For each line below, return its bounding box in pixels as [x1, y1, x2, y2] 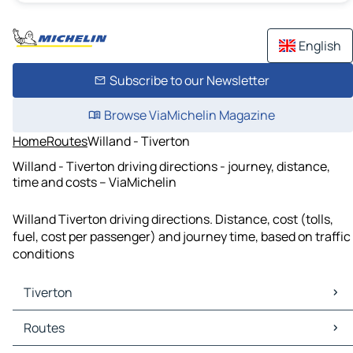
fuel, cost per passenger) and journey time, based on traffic [13, 228, 351, 246]
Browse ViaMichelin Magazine [103, 106, 275, 124]
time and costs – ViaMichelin [13, 173, 176, 191]
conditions [13, 245, 74, 263]
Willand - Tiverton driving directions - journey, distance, [13, 157, 330, 175]
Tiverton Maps [16, 310, 98, 329]
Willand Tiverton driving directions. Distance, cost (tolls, [13, 210, 333, 229]
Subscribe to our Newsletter [109, 72, 269, 89]
